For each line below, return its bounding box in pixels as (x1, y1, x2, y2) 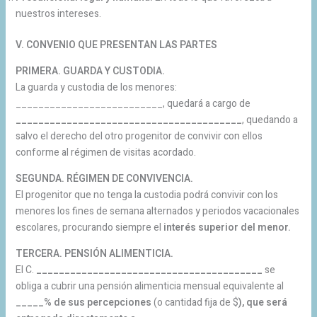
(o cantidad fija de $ (151, 294, 238, 310)
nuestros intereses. (15, 6, 101, 21)
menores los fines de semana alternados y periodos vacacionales (15, 203, 299, 219)
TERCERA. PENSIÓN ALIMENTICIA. (15, 246, 173, 261)
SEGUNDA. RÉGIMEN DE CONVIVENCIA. (15, 171, 193, 186)
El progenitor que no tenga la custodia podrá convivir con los (15, 187, 278, 202)
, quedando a (241, 112, 298, 127)
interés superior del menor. (163, 219, 291, 235)
